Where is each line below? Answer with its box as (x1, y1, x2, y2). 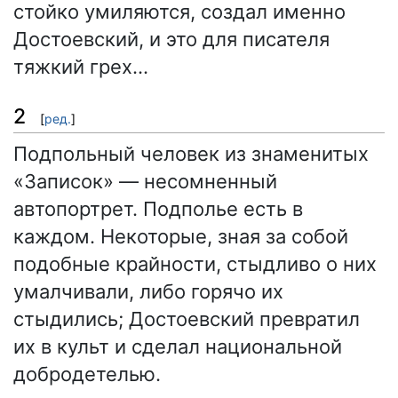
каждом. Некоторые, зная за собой (13, 225, 348, 249)
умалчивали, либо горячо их (13, 280, 283, 304)
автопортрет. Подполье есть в (13, 197, 303, 221)
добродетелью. (13, 362, 161, 386)
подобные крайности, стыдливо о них (13, 252, 377, 276)
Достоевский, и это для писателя (13, 27, 330, 51)
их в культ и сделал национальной (13, 335, 342, 359)
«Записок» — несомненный (13, 170, 277, 194)
